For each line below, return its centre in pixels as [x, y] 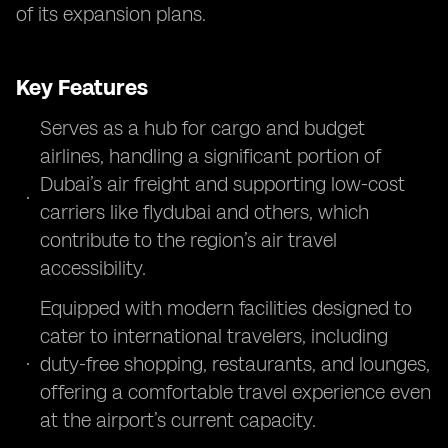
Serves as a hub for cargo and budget [202, 128]
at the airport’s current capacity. [178, 420]
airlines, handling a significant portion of [210, 156]
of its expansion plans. [111, 14]
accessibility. [93, 268]
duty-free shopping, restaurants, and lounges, [235, 364]
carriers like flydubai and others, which [204, 212]
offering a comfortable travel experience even [235, 392]
